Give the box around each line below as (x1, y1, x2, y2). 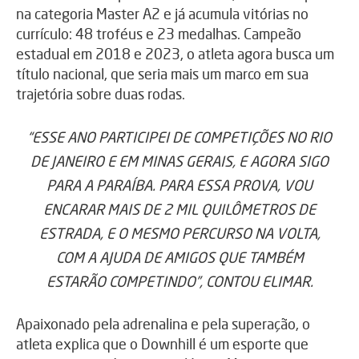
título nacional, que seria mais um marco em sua (16, 64, 309, 83)
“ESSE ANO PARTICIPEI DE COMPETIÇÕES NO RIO (27, 127, 332, 146)
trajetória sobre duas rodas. (16, 84, 185, 103)
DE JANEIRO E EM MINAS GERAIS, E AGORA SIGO (30, 151, 329, 170)
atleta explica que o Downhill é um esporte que (16, 334, 309, 353)
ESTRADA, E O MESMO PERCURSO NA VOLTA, (38, 224, 321, 242)
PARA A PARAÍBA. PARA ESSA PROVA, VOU (46, 175, 313, 194)
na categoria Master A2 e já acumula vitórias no (16, 4, 309, 22)
